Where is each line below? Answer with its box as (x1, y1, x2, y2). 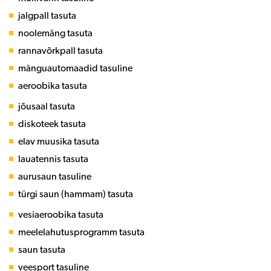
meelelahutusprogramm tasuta (18, 226, 145, 238)
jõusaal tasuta (18, 100, 75, 112)
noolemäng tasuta (18, 27, 93, 39)
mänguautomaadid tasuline (18, 62, 132, 74)
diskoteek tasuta (18, 117, 86, 129)
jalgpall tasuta (18, 9, 76, 21)
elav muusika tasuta (18, 135, 99, 147)
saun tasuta (18, 243, 65, 255)
